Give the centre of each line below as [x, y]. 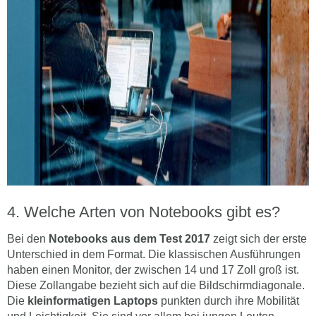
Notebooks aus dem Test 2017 [129, 239]
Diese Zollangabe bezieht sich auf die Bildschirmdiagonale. [156, 286]
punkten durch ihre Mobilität [229, 301]
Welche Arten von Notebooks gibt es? [152, 212]
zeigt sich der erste [259, 239]
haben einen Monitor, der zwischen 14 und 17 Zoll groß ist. [153, 270]
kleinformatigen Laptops [93, 301]
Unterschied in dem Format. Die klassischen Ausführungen [154, 255]
